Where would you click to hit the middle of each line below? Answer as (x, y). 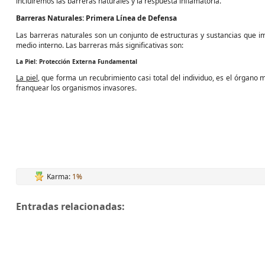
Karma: (59, 177)
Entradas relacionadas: (70, 206)
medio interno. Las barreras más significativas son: (100, 45)
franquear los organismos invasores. (76, 88)
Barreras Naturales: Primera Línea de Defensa (96, 18)
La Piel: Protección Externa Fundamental (77, 62)
